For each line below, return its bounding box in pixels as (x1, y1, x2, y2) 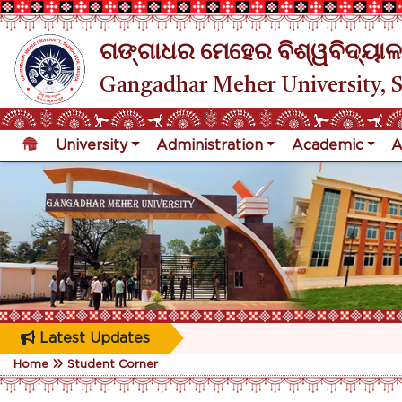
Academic (291, 137, 363, 153)
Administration (155, 137, 263, 153)
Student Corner (67, 358, 158, 371)
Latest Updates (34, 330, 150, 345)
